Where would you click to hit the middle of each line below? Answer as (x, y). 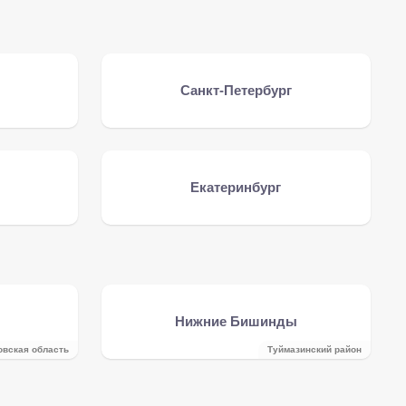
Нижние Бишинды (236, 321)
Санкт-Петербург (236, 90)
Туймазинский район (314, 349)
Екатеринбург (236, 187)
